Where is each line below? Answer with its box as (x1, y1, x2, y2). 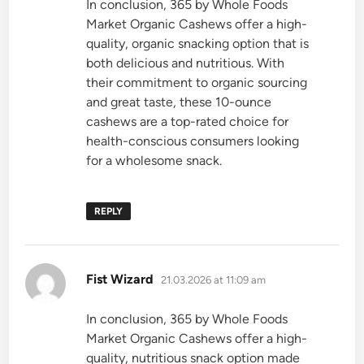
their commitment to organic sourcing (86, 74, 308, 90)
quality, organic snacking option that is (86, 35, 310, 51)
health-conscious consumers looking (86, 132, 300, 149)
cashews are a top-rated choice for (86, 113, 289, 129)
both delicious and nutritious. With (86, 54, 285, 71)
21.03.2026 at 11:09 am (161, 273, 266, 286)
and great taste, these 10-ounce (86, 93, 272, 110)
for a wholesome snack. (86, 152, 223, 168)
